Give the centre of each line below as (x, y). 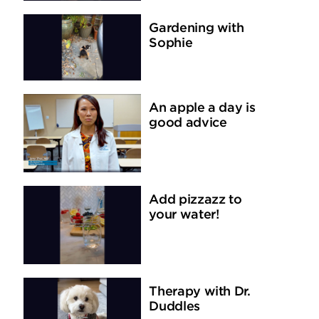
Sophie (171, 44)
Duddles (174, 307)
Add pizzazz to (195, 200)
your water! (184, 215)
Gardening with (197, 29)
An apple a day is (202, 109)
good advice (188, 124)
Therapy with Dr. (200, 292)
